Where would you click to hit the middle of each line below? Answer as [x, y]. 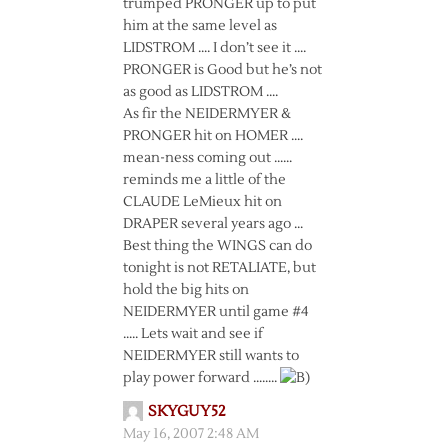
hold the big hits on [185, 290]
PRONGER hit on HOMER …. [212, 136]
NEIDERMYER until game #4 [215, 312]
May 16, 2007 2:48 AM [190, 434]
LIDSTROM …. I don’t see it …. [214, 48]
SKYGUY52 [186, 411]
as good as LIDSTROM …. [200, 92]
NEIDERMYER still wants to [210, 356]
